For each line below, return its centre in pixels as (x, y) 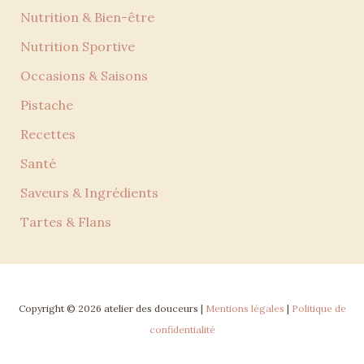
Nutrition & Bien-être (87, 17)
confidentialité (182, 330)
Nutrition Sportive (77, 47)
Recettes (48, 134)
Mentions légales (245, 309)
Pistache (46, 105)
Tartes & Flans (65, 222)
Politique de (318, 309)
